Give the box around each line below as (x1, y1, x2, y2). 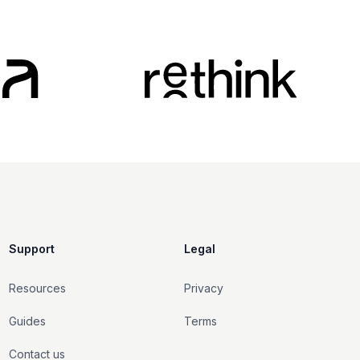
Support (8, 241, 55, 256)
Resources (8, 280, 66, 295)
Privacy (184, 280, 224, 295)
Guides (8, 313, 46, 328)
